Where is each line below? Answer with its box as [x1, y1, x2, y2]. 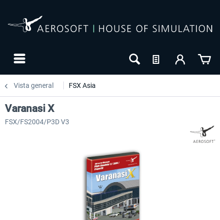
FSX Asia [69, 82, 96, 89]
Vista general [14, 82, 54, 89]
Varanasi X [5, 103, 54, 114]
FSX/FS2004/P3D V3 [5, 118, 69, 126]
